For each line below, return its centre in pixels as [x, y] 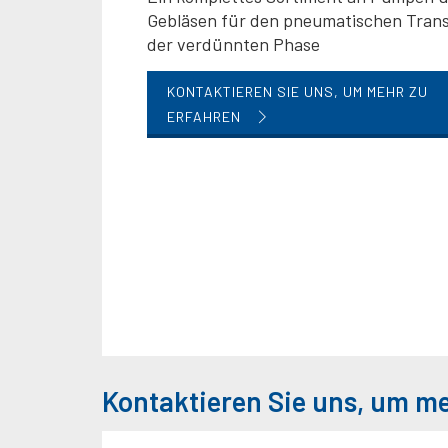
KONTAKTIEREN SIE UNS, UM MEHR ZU [297, 91]
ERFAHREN [206, 116]
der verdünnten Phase [233, 44]
